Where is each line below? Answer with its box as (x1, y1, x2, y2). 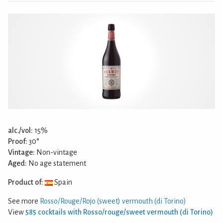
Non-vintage (35, 148, 77, 157)
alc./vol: (8, 126, 33, 135)
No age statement (27, 159, 86, 168)
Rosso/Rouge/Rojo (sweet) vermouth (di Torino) (40, 197, 186, 206)
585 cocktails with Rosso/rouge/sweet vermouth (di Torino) (25, 208, 213, 217)
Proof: (8, 137, 27, 146)
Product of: (8, 178, 43, 187)
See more (8, 197, 40, 206)
